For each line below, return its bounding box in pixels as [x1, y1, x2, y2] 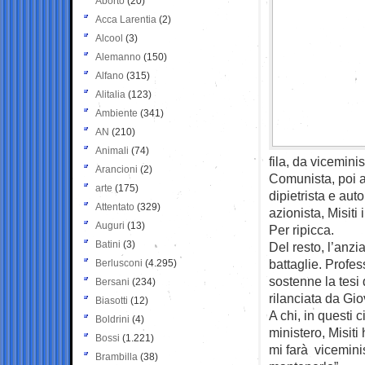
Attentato [95, 200, 134, 213]
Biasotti [95, 294, 128, 306]
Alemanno [95, 51, 141, 63]
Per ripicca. [269, 222, 334, 237]
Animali [95, 144, 129, 156]
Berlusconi [95, 257, 143, 269]
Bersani [95, 275, 130, 288]
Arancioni [95, 163, 138, 175]
